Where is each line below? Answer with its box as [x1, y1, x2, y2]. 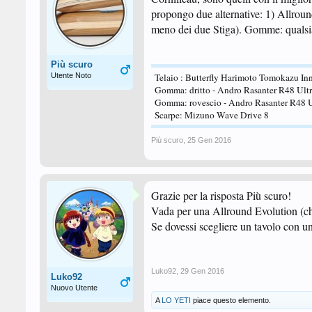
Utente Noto [51, 71, 91, 79]
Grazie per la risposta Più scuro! [151, 188, 291, 203]
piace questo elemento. [191, 296, 271, 304]
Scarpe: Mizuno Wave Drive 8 [155, 109, 269, 121]
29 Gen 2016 [180, 267, 224, 275]
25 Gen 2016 [187, 136, 231, 144]
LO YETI [162, 296, 191, 304]
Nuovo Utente [51, 283, 97, 292]
